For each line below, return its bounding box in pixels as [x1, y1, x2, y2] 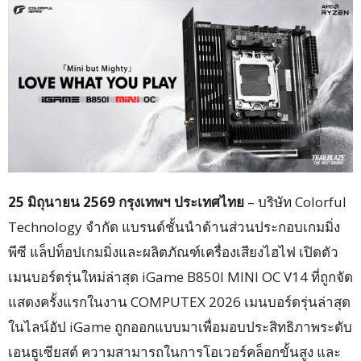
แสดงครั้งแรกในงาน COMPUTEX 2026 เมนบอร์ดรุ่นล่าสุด [8, 292, 351, 311]
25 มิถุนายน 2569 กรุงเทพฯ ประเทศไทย [8, 192, 244, 211]
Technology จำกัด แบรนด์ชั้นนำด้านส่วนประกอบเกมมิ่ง [8, 217, 340, 236]
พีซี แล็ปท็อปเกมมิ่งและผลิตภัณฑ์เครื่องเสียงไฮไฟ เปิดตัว [8, 242, 338, 261]
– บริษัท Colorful [244, 192, 346, 211]
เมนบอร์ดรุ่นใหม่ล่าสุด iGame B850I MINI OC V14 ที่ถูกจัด [8, 267, 353, 286]
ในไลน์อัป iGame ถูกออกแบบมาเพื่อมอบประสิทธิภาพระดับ [8, 317, 352, 336]
